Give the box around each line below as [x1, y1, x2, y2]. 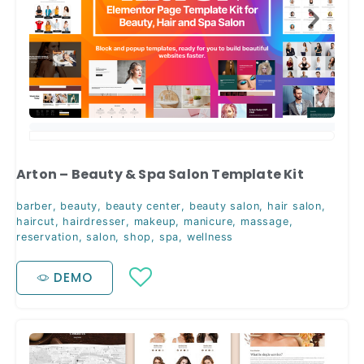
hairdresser [63, 215, 127, 228]
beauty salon [188, 200, 260, 213]
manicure [184, 215, 233, 228]
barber [16, 200, 53, 213]
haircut [16, 215, 55, 228]
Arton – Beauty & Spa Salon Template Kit [16, 165, 304, 184]
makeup [133, 215, 176, 228]
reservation [16, 231, 79, 244]
